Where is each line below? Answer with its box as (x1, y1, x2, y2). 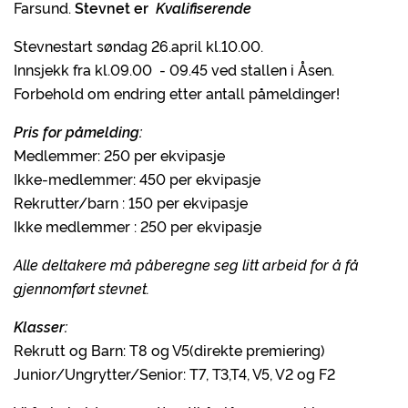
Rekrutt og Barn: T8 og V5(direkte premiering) (14, 340, 325, 360)
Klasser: (14, 316, 68, 336)
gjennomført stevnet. (14, 278, 149, 298)
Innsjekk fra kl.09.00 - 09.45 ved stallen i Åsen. (14, 59, 334, 79)
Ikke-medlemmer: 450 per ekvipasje (14, 168, 260, 189)
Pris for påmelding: (14, 121, 143, 141)
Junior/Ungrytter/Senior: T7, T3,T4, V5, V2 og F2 (14, 363, 335, 383)
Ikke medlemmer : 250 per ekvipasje (14, 216, 261, 236)
